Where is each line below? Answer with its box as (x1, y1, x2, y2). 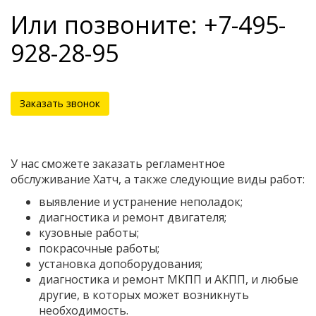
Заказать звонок (20, 96, 100, 110)
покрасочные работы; (39, 240, 159, 256)
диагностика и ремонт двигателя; (39, 209, 226, 225)
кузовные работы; (39, 224, 139, 241)
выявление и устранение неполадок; (39, 193, 243, 209)
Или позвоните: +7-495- (11, 8, 286, 41)
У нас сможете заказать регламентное (11, 155, 225, 171)
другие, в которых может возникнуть (39, 286, 249, 303)
